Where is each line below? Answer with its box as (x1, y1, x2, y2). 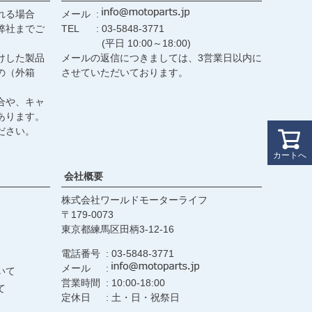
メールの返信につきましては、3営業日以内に (61, 52, 262, 63)
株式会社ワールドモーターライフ (61, 194, 208, 205)
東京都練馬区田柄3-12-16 (61, 223, 174, 235)
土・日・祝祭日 (111, 291, 180, 303)
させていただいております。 (61, 66, 188, 78)
